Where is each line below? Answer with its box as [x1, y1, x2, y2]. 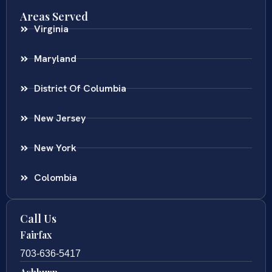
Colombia [33, 171, 77, 184]
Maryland [33, 52, 76, 65]
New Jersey [33, 111, 86, 124]
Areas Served [20, 8, 88, 24]
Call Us [20, 211, 56, 226]
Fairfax [20, 228, 52, 241]
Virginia [33, 22, 69, 35]
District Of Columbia [33, 81, 126, 95]
